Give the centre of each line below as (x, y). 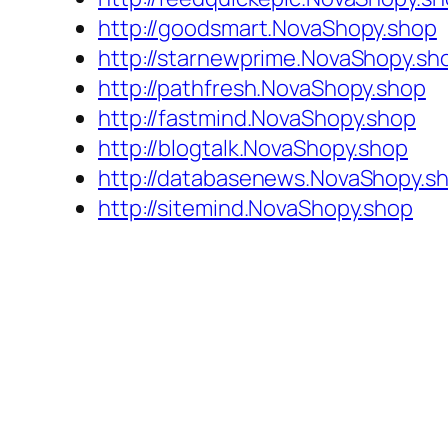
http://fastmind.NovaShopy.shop (257, 118)
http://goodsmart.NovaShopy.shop (267, 28)
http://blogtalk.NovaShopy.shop (253, 148)
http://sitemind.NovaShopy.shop (255, 208)
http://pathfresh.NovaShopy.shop (262, 88)
